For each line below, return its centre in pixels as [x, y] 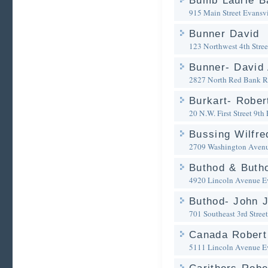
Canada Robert [228, 235]
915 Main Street [215, 13]
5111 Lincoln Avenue [225, 247]
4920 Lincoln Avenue [225, 180]
